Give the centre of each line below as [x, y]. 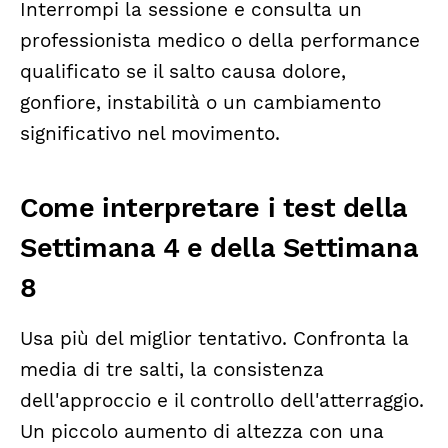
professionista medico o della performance [220, 40]
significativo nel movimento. [150, 133]
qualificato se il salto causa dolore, [183, 71]
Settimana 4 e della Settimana [219, 248]
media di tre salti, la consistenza [172, 370]
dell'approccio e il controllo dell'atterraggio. [222, 401]
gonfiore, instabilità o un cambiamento [200, 102]
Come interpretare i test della [214, 208]
